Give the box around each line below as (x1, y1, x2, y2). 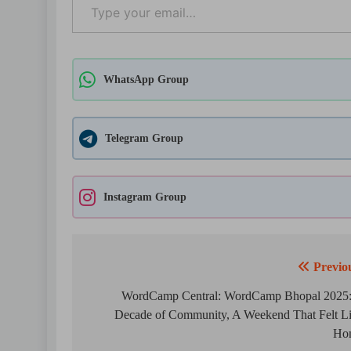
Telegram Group (105, 132, 183, 144)
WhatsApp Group (103, 73, 189, 85)
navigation (87, 289, 172, 309)
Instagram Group (103, 190, 186, 203)
